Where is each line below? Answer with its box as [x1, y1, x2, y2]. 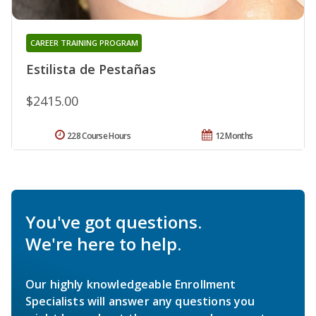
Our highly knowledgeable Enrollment [25, 276, 236, 293]
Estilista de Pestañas [26, 61, 156, 78]
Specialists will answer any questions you [25, 293, 255, 310]
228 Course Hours [67, 130, 130, 142]
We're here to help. [25, 232, 181, 256]
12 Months [214, 130, 253, 142]
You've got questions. [25, 210, 202, 234]
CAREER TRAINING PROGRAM [30, 37, 138, 49]
